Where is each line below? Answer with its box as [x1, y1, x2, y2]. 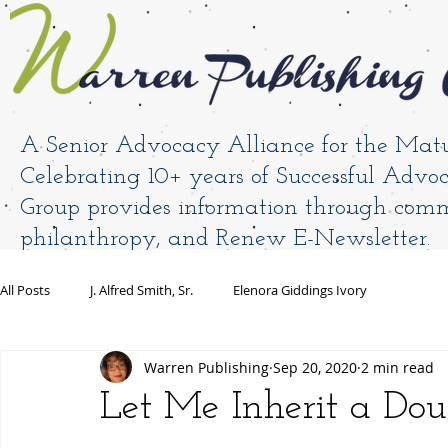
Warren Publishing [144, 357, 269, 377]
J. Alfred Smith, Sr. [90, 281, 193, 299]
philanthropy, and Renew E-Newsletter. [20, 227, 430, 251]
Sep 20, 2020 [273, 357, 357, 377]
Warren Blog [314, 273, 387, 285]
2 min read [361, 357, 434, 377]
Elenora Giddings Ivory [233, 281, 367, 299]
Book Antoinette [165, 273, 256, 285]
